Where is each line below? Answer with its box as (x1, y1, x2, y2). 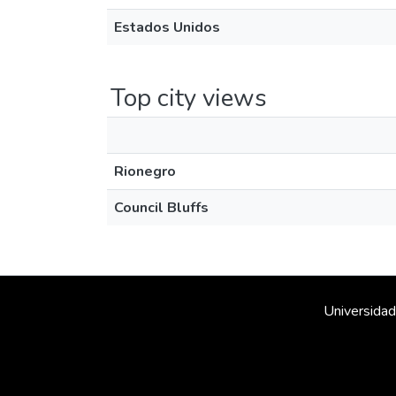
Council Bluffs (114, 198, 209, 217)
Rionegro (114, 162, 176, 181)
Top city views (110, 81, 267, 115)
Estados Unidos (114, 18, 220, 37)
